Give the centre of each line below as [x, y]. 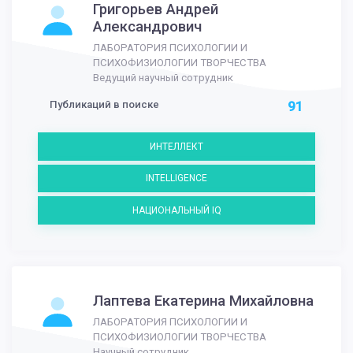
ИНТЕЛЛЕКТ [176, 146]
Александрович [147, 26]
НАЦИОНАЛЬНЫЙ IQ [176, 210]
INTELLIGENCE [176, 178]
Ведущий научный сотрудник [163, 77]
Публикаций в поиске [104, 104]
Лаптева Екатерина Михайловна [203, 301]
